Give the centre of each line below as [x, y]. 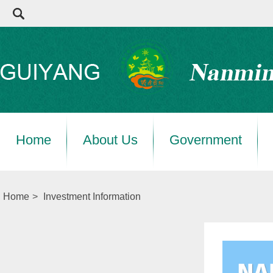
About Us [110, 140]
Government [206, 140]
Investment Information [92, 197]
